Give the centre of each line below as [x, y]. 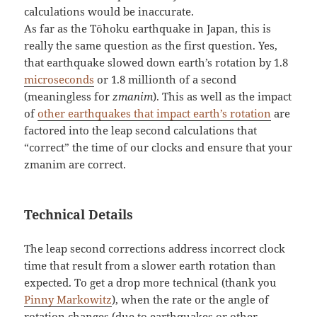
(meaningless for [69, 97]
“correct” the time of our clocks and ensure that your [158, 148]
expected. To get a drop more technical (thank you [151, 283]
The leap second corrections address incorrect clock [155, 249]
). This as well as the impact [223, 97]
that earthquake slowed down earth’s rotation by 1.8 [156, 63]
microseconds [59, 80]
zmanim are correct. [75, 165]
